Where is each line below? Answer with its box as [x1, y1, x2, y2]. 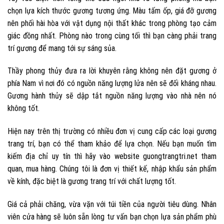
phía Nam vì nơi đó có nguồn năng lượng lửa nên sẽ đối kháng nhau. [7, 78, 216, 88]
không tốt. [7, 103, 39, 113]
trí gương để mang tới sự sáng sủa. [7, 43, 116, 53]
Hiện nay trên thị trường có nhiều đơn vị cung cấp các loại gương [7, 126, 216, 136]
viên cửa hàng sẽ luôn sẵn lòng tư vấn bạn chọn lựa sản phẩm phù [7, 212, 216, 222]
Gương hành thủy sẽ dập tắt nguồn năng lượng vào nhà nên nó [7, 91, 216, 101]
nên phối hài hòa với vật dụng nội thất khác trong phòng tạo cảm [7, 18, 216, 28]
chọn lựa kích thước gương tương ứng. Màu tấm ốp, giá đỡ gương [7, 5, 216, 15]
